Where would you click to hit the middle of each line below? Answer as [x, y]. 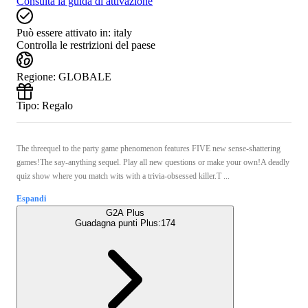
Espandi [31, 198]
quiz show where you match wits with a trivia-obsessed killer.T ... [123, 176]
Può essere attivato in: [64, 32]
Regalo [57, 105]
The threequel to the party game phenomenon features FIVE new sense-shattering [148, 148]
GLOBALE [85, 76]
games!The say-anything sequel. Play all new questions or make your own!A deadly [153, 162]
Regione [35, 76]
